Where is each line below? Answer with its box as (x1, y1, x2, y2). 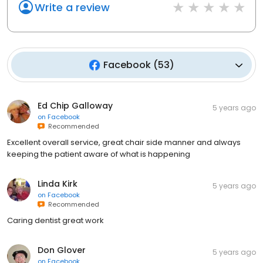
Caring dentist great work (7, 215, 104, 227)
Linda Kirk (38, 178, 77, 190)
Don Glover (38, 244, 86, 257)
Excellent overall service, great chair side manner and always (7, 137, 241, 149)
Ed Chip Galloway (38, 100, 113, 112)
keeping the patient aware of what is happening (7, 149, 190, 160)
